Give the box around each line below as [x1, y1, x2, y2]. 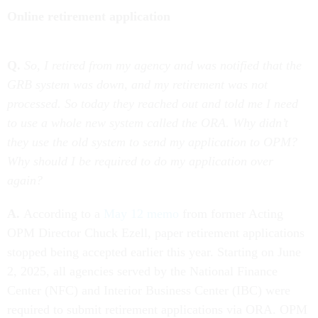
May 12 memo [104, 207, 179, 221]
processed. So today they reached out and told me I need [7, 97, 298, 111]
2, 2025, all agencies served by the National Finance [7, 264, 278, 279]
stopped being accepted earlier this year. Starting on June [7, 245, 301, 260]
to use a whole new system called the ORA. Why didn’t [7, 116, 288, 131]
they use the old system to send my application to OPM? [7, 135, 297, 150]
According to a [23, 207, 104, 221]
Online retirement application [7, 9, 170, 24]
